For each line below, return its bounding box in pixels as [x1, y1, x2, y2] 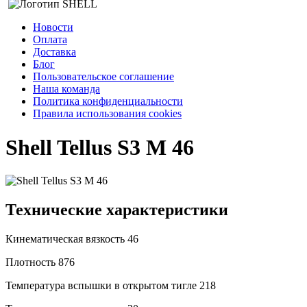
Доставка [33, 46, 76, 58]
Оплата [33, 34, 67, 46]
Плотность [5, 256, 58, 268]
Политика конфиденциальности [33, 95, 183, 108]
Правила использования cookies [33, 108, 182, 120]
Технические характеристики [5, 201, 228, 219]
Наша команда [33, 83, 100, 95]
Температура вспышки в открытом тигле [5, 279, 199, 291]
